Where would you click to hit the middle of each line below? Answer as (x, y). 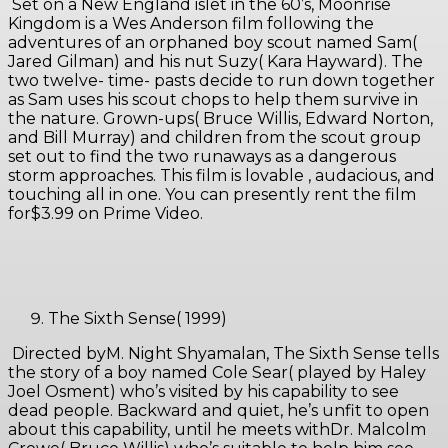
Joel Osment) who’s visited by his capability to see (203, 392)
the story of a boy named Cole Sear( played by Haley (217, 373)
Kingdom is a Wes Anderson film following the (191, 24)
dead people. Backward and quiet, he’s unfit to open (218, 411)
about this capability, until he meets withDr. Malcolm (217, 430)
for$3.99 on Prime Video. (107, 214)
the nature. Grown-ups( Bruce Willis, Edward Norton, (220, 119)
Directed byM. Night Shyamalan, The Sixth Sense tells (223, 354)
